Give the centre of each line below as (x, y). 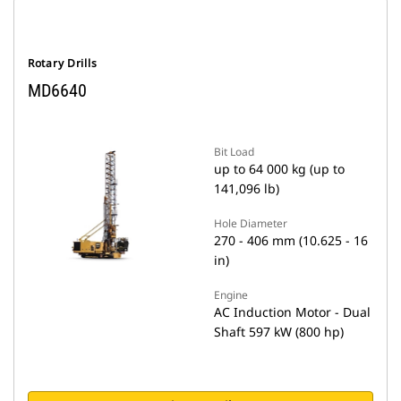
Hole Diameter (251, 223)
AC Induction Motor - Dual (292, 312)
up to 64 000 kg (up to (279, 169)
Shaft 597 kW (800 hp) (279, 332)
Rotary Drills (63, 63)
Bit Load (234, 152)
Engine (231, 295)
